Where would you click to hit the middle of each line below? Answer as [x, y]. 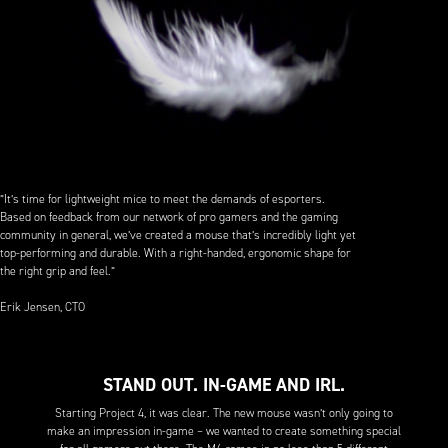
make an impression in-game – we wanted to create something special [223, 431]
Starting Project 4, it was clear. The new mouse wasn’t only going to [223, 413]
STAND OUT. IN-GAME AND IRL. [224, 385]
